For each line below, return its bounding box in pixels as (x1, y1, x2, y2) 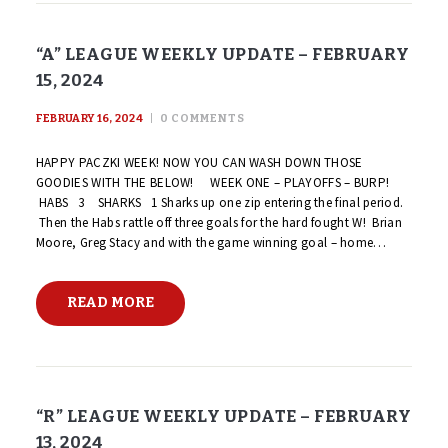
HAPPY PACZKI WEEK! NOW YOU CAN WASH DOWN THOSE (35, 153, 363, 171)
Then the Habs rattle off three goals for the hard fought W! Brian (35, 213, 402, 231)
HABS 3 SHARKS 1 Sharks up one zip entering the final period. (35, 193, 404, 211)
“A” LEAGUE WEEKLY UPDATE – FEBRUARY (35, 43, 410, 64)
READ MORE (66, 293, 154, 311)
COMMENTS (171, 112, 246, 126)
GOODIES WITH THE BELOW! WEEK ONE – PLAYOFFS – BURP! (35, 173, 390, 191)
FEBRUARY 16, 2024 (35, 112, 143, 126)
